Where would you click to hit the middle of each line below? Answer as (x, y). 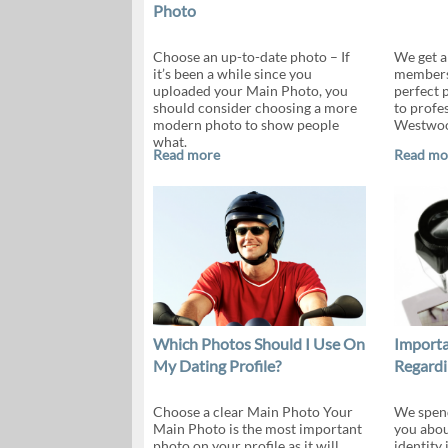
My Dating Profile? (216, 365)
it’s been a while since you (232, 73)
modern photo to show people (245, 124)
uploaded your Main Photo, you (250, 90)
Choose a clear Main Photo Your (252, 411)
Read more (186, 154)
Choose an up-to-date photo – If (251, 56)
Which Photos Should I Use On (258, 343)
